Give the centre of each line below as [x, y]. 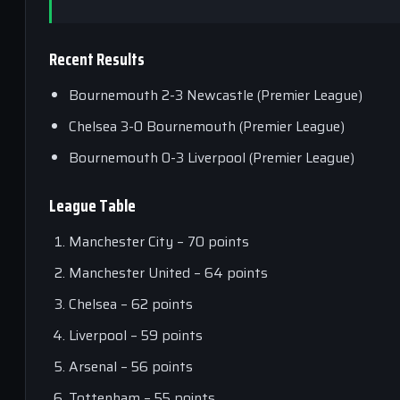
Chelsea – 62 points [131, 304]
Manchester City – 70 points [159, 242]
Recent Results [97, 59]
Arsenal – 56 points [131, 367]
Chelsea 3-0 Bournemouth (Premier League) [207, 126]
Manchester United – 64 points [168, 273]
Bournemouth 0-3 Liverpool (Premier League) [212, 158]
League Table [92, 205]
